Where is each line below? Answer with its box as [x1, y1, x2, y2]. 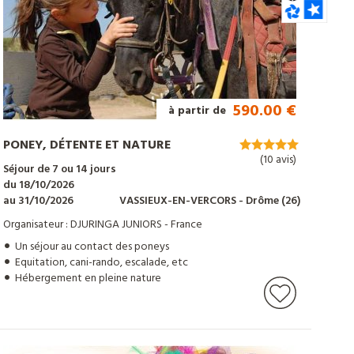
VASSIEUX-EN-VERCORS [119, 192, 239, 211]
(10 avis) [259, 151, 296, 170]
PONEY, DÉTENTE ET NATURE [2, 135, 171, 156]
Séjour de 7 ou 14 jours [2, 160, 116, 179]
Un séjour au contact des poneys [14, 238, 169, 257]
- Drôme [238, 192, 279, 211]
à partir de [168, 102, 229, 121]
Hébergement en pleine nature [14, 269, 161, 288]
